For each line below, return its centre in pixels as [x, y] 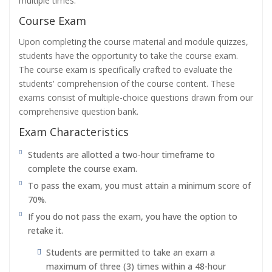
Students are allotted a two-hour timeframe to [121, 155]
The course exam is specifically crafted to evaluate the [126, 70]
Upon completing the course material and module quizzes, [134, 42]
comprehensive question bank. [79, 111]
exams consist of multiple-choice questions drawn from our [136, 97]
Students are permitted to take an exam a [131, 252]
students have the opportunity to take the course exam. [128, 56]
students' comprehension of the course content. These [127, 83]
